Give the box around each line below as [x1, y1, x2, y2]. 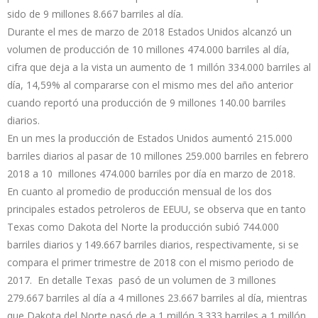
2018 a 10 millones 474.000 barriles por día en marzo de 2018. [7, 167, 295, 181]
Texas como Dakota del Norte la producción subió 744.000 [7, 220, 279, 234]
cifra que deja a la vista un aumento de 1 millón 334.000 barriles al [7, 60, 311, 75]
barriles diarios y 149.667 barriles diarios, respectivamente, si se [7, 238, 299, 252]
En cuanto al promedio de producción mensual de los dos [7, 185, 272, 199]
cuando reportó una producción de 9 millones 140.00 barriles [7, 96, 286, 110]
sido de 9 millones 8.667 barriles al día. [7, 7, 183, 21]
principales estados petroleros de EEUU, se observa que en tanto [7, 202, 306, 216]
